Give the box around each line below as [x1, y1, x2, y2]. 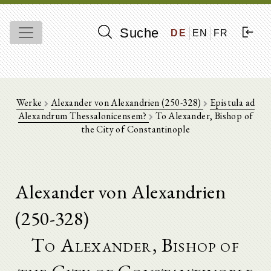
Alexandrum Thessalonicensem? [18, 109, 149, 122]
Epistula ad [210, 96, 255, 109]
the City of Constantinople [80, 123, 191, 135]
